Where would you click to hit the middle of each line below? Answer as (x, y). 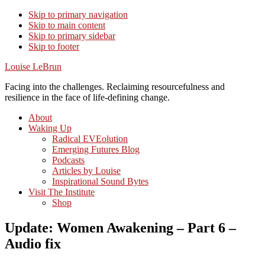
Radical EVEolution (90, 139)
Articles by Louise (86, 171)
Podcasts (68, 160)
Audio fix (33, 243)
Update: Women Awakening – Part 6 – (120, 227)
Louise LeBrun (33, 67)
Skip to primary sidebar (72, 36)
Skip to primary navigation (78, 14)
